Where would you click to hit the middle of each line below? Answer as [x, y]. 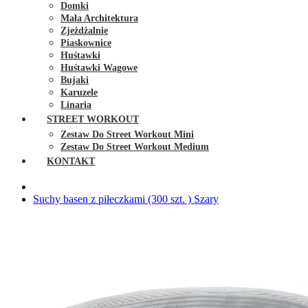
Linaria [76, 105]
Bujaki [75, 80]
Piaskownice [86, 43]
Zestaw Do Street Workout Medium [135, 147]
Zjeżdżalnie [84, 31]
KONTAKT [71, 161]
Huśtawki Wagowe [99, 68]
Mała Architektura [99, 18]
